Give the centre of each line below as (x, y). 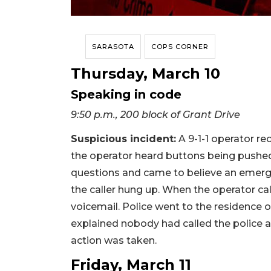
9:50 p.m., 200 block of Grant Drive (155, 114)
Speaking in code (126, 94)
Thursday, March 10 (145, 73)
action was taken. (114, 240)
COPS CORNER (180, 46)
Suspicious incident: (123, 139)
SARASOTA (113, 46)
